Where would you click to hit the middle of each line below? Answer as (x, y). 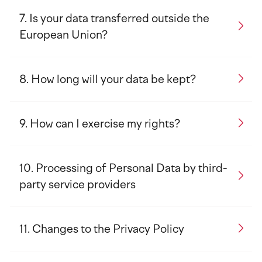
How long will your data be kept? (113, 79)
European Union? (63, 35)
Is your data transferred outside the (119, 18)
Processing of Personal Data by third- (132, 168)
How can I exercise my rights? (105, 124)
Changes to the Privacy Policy (108, 229)
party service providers (77, 185)
